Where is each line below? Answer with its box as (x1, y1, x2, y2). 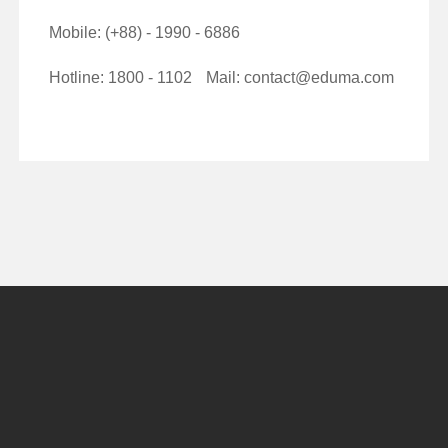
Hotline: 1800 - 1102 (48, 68, 192, 86)
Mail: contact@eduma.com (205, 68, 394, 86)
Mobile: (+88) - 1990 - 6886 (48, 23, 240, 41)
